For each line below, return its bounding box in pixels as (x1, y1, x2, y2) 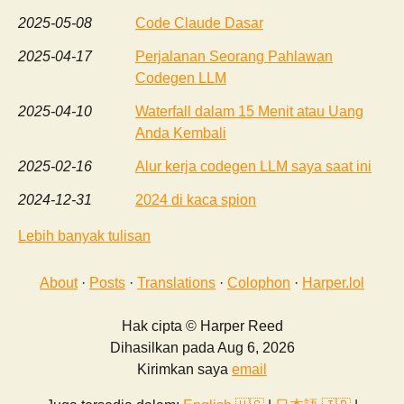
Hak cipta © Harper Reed (121, 318, 283, 335)
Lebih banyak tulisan (18, 227, 151, 243)
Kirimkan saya (137, 362, 232, 378)
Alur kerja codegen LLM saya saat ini (135, 158, 372, 174)
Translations (137, 275, 216, 291)
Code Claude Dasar (135, 15, 263, 32)
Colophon (227, 275, 290, 291)
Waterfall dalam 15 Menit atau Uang (135, 104, 363, 119)
